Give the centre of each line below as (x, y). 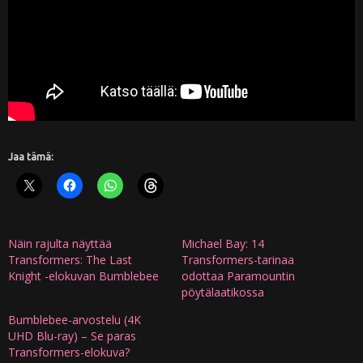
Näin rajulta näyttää (60, 244)
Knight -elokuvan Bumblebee (83, 276)
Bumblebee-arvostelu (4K (75, 320)
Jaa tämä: (31, 157)
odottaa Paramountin (238, 276)
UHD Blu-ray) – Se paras (72, 336)
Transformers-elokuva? (69, 352)
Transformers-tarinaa (238, 260)
